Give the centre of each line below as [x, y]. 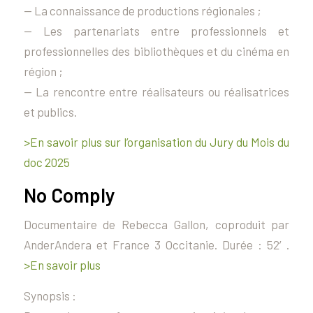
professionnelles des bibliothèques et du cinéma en [156, 51]
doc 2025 [46, 162]
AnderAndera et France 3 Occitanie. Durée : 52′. [156, 245]
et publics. [50, 111]
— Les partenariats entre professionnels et [156, 30]
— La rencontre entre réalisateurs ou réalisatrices [156, 91]
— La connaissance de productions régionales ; [142, 10]
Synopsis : [50, 295]
